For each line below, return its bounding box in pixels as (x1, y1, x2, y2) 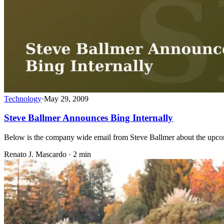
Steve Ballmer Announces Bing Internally (4, 112, 173, 123)
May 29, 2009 (44, 94, 88, 103)
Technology (4, 94, 41, 103)
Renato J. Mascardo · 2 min (4, 150, 91, 159)
